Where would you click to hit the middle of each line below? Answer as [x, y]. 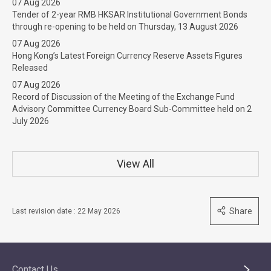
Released [30, 68]
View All [135, 164]
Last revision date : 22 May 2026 [66, 211]
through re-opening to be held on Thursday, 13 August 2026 [125, 27]
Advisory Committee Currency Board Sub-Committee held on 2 [132, 109]
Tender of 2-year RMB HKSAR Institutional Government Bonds [130, 15]
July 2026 [31, 121]
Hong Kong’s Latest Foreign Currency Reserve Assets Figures [127, 56]
